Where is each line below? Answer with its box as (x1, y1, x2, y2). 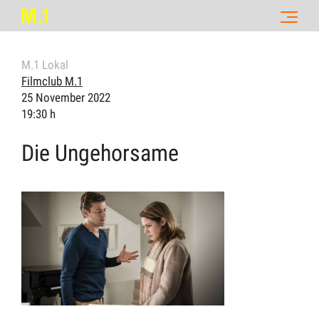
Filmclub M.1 (21, 74, 83, 88)
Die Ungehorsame (21, 140, 179, 167)
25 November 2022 (21, 90, 110, 105)
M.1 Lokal (21, 58, 68, 72)
